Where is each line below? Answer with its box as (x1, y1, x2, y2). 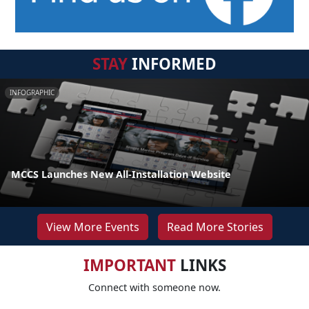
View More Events (46, 219, 139, 235)
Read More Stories (166, 219, 263, 235)
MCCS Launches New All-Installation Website (11, 167, 231, 181)
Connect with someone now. (88, 280, 221, 294)
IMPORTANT (83, 254, 176, 276)
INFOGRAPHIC (10, 87, 54, 97)
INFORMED (128, 52, 217, 74)
